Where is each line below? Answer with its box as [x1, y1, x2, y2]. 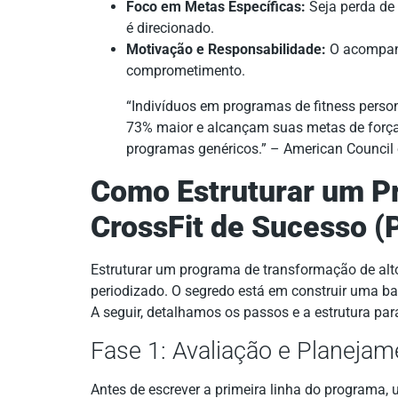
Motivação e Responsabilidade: [126, 41, 326, 59]
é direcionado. [126, 20, 214, 37]
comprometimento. [126, 62, 245, 80]
